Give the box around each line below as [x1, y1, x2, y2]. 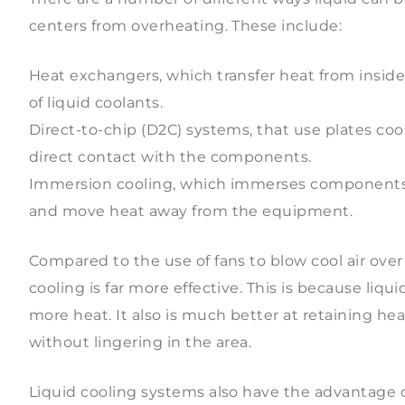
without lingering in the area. [29, 334, 260, 352]
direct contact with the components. [29, 148, 312, 166]
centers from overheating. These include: [29, 17, 351, 35]
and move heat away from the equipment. [29, 202, 362, 221]
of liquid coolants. [29, 94, 164, 112]
